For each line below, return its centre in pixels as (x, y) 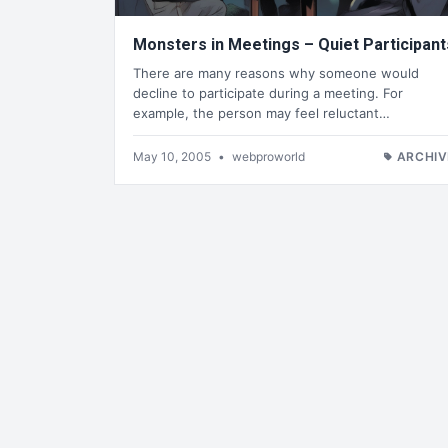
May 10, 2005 (173, 156)
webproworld (268, 156)
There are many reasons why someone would (276, 72)
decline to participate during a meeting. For (268, 92)
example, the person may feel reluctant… (261, 112)
